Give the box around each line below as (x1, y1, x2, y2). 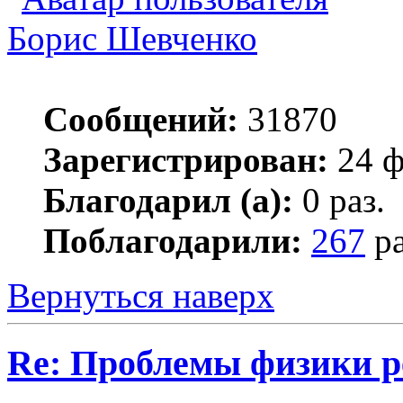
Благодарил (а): (43, 181, 293, 220)
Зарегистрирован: (43, 140, 328, 180)
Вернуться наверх (7, 276, 274, 316)
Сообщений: (43, 100, 238, 139)
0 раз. (293, 181, 385, 220)
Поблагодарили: (43, 221, 302, 261)
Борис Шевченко (7, 19, 257, 58)
